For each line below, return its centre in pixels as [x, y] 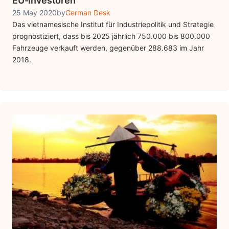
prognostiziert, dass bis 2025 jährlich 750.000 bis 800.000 [111, 36]
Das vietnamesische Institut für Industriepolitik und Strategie [113, 25]
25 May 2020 [35, 13]
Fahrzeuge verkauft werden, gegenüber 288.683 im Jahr [108, 48]
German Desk [88, 13]
